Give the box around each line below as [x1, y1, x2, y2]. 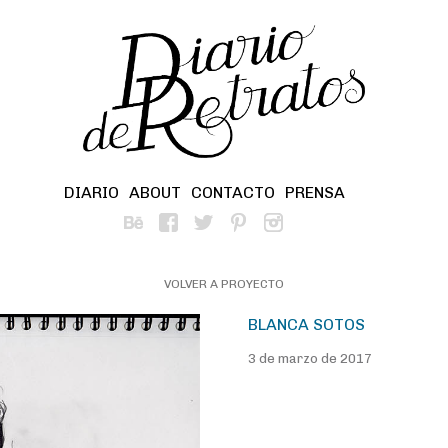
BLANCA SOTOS [248, 315, 365, 334]
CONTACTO [190, 183, 275, 202]
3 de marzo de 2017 [248, 351, 372, 366]
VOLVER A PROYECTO [164, 277, 284, 291]
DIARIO [63, 183, 119, 202]
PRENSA [284, 183, 345, 202]
